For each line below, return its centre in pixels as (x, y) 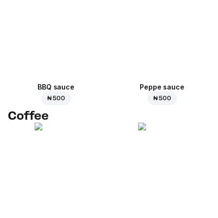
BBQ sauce (56, 87)
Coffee (28, 116)
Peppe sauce (162, 87)
